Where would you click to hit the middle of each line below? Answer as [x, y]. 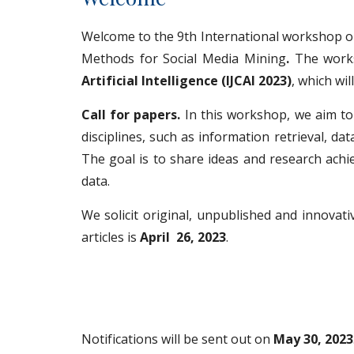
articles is [110, 237]
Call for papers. [133, 115]
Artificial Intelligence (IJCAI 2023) [186, 81]
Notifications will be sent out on [175, 339]
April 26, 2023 [183, 237]
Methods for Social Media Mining [183, 58]
